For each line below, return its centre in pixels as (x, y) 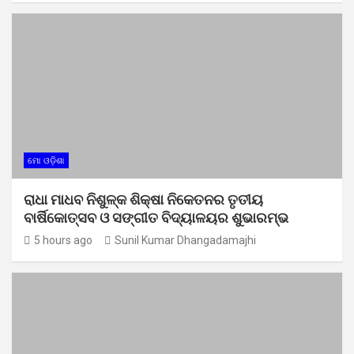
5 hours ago (63, 240)
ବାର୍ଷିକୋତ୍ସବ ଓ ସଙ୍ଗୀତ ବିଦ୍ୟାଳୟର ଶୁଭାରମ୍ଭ (156, 217)
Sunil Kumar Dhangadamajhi (185, 240)
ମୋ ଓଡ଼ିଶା (46, 160)
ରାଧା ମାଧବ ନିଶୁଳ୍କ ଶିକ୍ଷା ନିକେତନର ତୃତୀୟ (143, 199)
